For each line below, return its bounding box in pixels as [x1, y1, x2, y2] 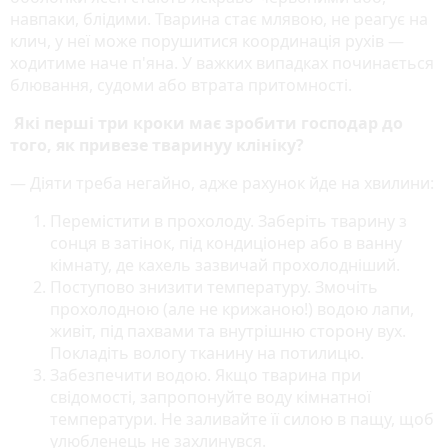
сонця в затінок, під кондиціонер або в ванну [50, 231, 402, 254]
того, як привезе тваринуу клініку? [10, 133, 304, 156]
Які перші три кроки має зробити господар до [10, 111, 403, 134]
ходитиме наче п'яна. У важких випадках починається [10, 51, 434, 74]
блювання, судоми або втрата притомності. [10, 73, 352, 96]
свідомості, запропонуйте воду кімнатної [50, 385, 371, 408]
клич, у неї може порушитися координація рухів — [10, 29, 404, 52]
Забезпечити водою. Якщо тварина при [50, 363, 361, 386]
